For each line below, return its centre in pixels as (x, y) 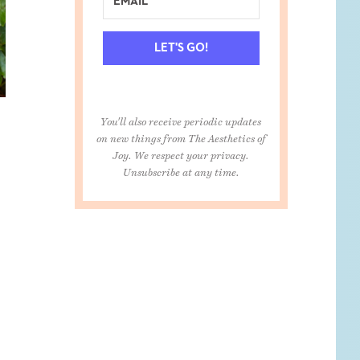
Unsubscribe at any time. (181, 169)
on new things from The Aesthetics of (181, 135)
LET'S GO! (181, 47)
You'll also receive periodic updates (181, 118)
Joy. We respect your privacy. (181, 152)
